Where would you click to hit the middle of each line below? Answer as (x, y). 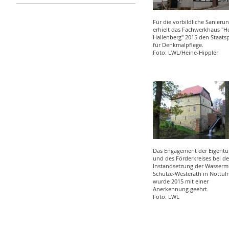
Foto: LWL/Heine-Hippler (185, 52)
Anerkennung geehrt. (180, 189)
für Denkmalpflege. (178, 45)
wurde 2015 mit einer (180, 181)
